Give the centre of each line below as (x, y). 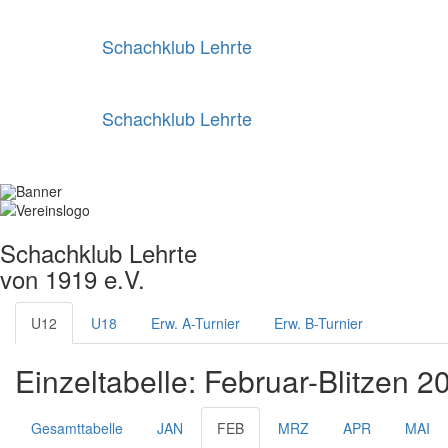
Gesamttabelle (77, 428)
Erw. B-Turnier (318, 323)
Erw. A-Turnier (195, 323)
